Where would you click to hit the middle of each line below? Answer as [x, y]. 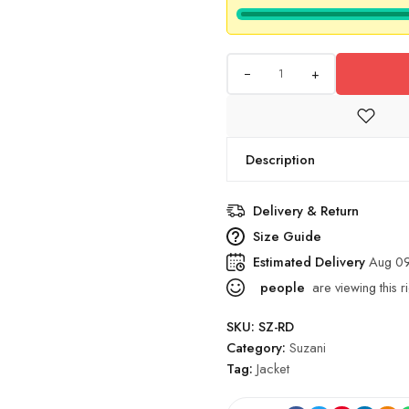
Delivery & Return [306, 210]
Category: [258, 347]
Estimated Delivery [311, 262]
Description [280, 159]
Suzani [308, 347]
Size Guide [287, 236]
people [281, 287]
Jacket [273, 368]
